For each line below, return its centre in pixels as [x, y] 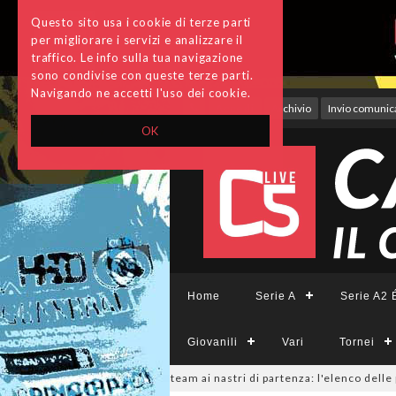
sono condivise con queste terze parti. [142, 75]
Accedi [235, 108]
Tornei [357, 342]
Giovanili [213, 342]
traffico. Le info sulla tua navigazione [137, 57]
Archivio [291, 108]
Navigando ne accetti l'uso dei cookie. [141, 93]
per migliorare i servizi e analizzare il [137, 40]
